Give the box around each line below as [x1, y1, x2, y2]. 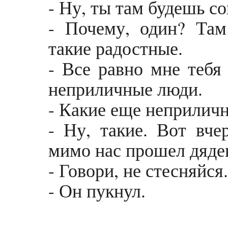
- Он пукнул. [48, 178, 146, 203]
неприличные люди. [48, 76, 203, 101]
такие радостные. [48, 36, 183, 61]
